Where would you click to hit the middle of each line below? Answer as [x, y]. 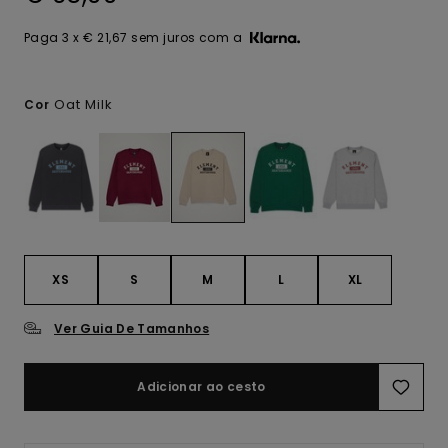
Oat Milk [83, 104]
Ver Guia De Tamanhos [132, 329]
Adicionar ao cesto [201, 387]
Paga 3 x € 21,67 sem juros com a [133, 37]
